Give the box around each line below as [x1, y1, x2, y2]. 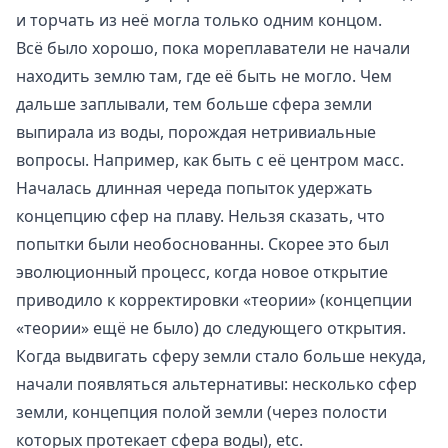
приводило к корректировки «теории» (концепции [16, 288, 412, 311]
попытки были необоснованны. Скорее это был [16, 232, 389, 255]
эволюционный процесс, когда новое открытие [16, 260, 388, 283]
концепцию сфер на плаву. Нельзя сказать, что [16, 204, 385, 227]
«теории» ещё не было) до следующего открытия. [16, 316, 406, 339]
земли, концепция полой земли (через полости [16, 400, 387, 423]
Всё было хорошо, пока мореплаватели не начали [16, 36, 410, 59]
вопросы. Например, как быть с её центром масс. [16, 148, 404, 171]
